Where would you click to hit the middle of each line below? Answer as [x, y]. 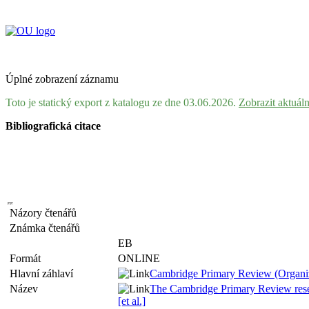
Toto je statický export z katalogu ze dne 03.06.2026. [122, 102]
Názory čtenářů [46, 213]
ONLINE [139, 258]
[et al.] [132, 301]
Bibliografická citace [53, 126]
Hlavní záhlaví [44, 273]
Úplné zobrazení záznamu [62, 79]
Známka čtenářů [48, 228]
